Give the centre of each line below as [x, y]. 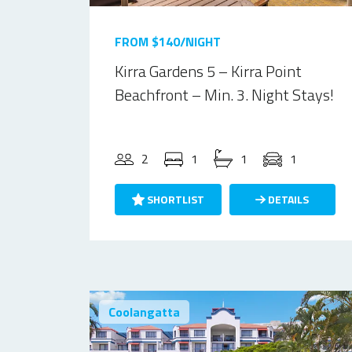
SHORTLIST [174, 199]
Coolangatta [144, 312]
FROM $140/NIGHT [168, 42]
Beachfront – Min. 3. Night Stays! [224, 95]
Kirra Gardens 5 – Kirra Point [208, 71]
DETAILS [288, 199]
